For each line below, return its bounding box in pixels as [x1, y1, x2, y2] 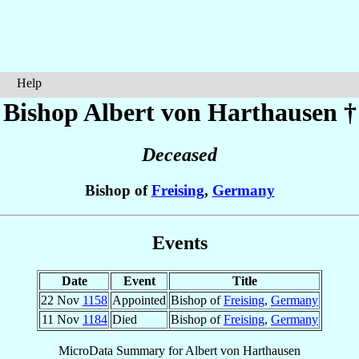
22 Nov [41, 292, 83, 307]
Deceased [142, 144, 217, 166]
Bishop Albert [2, 98, 161, 127]
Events [151, 232, 208, 253]
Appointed [112, 292, 166, 307]
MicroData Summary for [58, 343, 185, 357]
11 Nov [42, 312, 83, 326]
